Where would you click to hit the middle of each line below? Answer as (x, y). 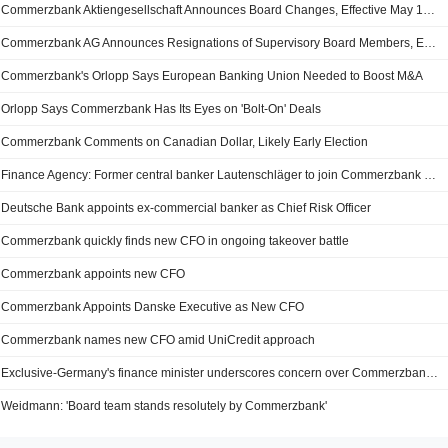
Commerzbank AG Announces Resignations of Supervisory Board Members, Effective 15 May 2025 (430, 43)
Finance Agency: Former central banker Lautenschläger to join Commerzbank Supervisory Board (430, 175)
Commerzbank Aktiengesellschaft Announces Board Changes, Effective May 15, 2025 (429, 10)
